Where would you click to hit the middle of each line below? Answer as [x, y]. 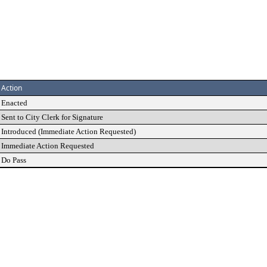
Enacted [14, 103]
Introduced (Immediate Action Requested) [69, 131]
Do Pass [14, 160]
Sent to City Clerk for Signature [52, 117]
